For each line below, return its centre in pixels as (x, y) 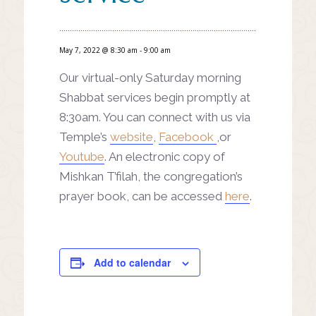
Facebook (187, 136)
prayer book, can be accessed (142, 196)
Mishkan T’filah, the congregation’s (151, 176)
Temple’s (84, 136)
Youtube (81, 156)
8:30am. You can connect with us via (154, 117)
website (131, 136)
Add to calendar (132, 262)
